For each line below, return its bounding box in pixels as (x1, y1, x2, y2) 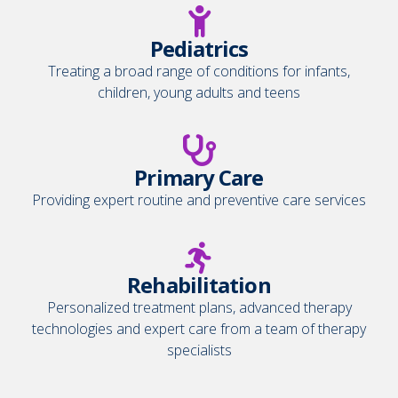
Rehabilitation (127, 269, 271, 299)
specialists (166, 339, 232, 360)
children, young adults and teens (98, 82, 300, 102)
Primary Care (134, 162, 264, 192)
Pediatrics (149, 33, 249, 63)
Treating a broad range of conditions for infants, (48, 60, 350, 81)
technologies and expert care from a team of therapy (32, 318, 366, 338)
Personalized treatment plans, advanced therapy (46, 297, 352, 317)
